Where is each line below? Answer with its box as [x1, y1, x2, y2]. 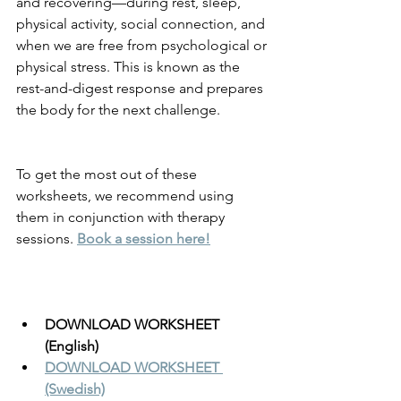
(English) [45, 337, 98, 355]
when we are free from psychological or [16, 37, 270, 55]
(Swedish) [45, 380, 105, 398]
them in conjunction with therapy [16, 209, 228, 226]
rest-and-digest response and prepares [16, 80, 267, 98]
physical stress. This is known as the [16, 58, 243, 76]
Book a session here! [77, 230, 210, 248]
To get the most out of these [16, 166, 200, 183]
